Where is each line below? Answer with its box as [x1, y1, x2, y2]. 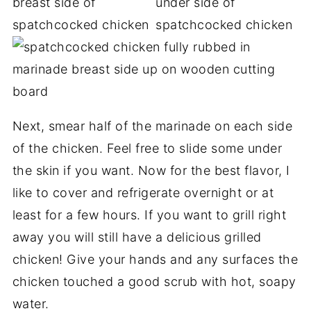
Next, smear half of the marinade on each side [12, 118, 293, 133]
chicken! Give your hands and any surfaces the [12, 251, 299, 267]
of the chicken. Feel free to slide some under [12, 140, 283, 155]
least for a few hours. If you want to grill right [12, 207, 287, 222]
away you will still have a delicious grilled [12, 229, 262, 244]
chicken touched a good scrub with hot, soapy [12, 274, 296, 289]
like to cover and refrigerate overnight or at [12, 185, 274, 200]
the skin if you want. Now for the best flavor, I [12, 162, 290, 178]
